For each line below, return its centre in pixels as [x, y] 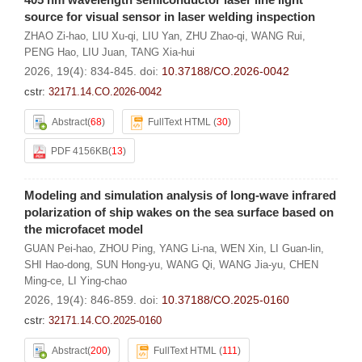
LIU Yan [161, 36]
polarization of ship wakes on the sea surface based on [179, 212]
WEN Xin [242, 248]
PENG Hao [50, 52]
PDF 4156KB [80, 151]
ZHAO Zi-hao [55, 36]
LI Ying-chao [97, 281]
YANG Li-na [187, 248]
